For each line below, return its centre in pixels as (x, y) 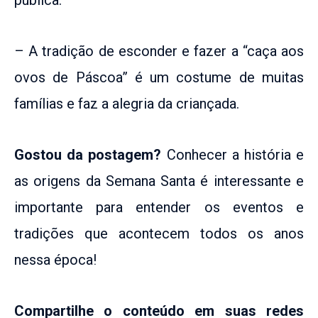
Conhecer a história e (233, 154)
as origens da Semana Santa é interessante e (159, 181)
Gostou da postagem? (88, 154)
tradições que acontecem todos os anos (159, 233)
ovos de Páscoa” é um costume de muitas (159, 77)
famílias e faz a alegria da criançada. (127, 103)
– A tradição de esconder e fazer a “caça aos (159, 51)
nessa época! (55, 259)
